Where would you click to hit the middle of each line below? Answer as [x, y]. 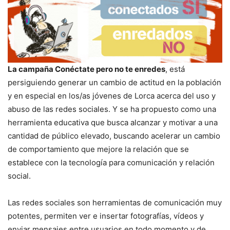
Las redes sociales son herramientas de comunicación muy [115, 202]
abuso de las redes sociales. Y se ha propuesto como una [112, 109]
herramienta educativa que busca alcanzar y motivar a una [113, 122]
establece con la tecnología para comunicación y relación [111, 162]
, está [175, 69]
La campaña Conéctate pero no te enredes [87, 69]
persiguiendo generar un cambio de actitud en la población [114, 82]
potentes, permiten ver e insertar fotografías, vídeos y [106, 216]
